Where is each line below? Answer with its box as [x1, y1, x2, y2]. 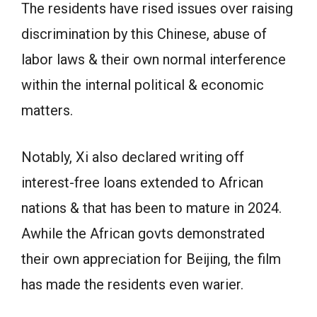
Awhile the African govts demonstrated [21, 225, 265, 242]
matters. [21, 102, 73, 119]
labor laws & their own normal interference [21, 51, 286, 68]
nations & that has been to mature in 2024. [21, 200, 282, 217]
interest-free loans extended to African [21, 174, 263, 191]
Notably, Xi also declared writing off [21, 149, 244, 166]
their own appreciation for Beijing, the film [21, 250, 281, 267]
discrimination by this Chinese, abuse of [21, 25, 267, 42]
